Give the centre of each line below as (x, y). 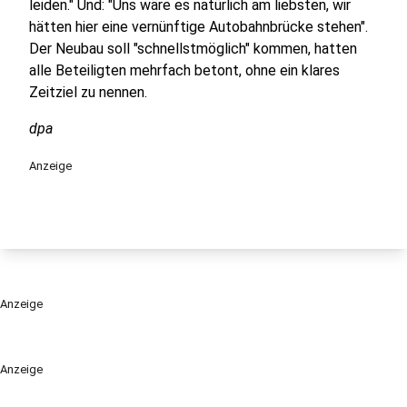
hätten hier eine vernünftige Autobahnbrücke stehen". (199, 27)
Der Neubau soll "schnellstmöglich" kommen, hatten (193, 49)
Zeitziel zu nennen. (88, 92)
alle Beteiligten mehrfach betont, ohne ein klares (184, 70)
